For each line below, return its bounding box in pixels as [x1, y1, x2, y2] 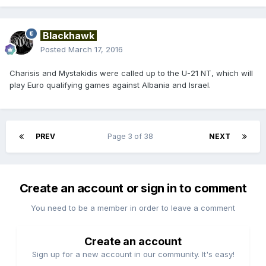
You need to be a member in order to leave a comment [31, 202, 235, 213]
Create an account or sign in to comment [19, 180, 247, 195]
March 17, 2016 [68, 44, 123, 54]
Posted [40, 44, 68, 54]
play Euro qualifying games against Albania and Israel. [9, 80, 211, 90]
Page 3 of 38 [107, 131, 157, 141]
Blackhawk [43, 29, 94, 42]
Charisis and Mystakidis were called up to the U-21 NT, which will [9, 68, 253, 78]
